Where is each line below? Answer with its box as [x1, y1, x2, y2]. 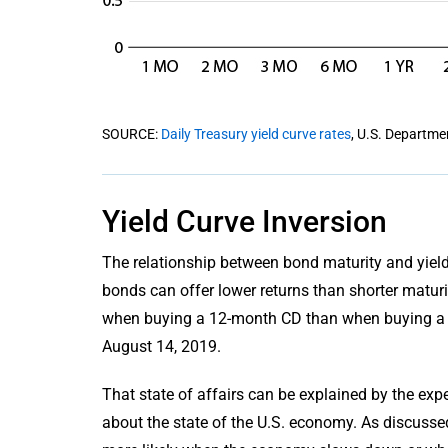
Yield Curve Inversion [102, 203, 387, 239]
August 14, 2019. [102, 336, 221, 356]
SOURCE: [102, 125, 161, 142]
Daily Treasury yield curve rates [161, 125, 351, 142]
